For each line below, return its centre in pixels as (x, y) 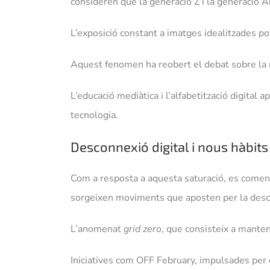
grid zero (142, 229)
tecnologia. (94, 115)
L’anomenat (97, 229)
